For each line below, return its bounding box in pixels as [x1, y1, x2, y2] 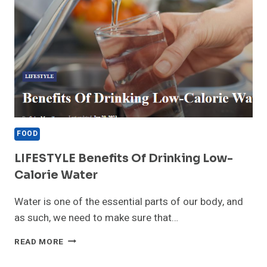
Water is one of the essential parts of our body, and [14, 194, 243, 209]
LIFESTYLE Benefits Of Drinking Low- [14, 151, 233, 166]
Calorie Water [14, 167, 98, 182]
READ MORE [14, 235, 64, 248]
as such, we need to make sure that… [14, 210, 178, 225]
